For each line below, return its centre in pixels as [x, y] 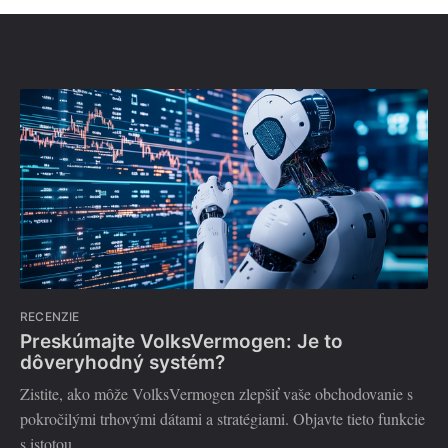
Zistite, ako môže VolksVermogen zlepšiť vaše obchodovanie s [216, 394]
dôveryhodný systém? [122, 363]
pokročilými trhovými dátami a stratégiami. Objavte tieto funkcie [222, 419]
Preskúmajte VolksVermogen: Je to [181, 342]
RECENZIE [50, 317]
